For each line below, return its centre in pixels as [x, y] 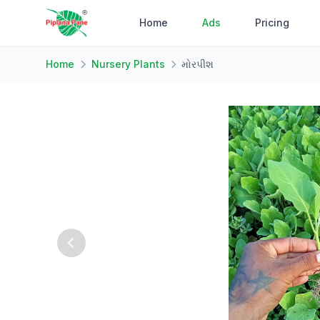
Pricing [272, 22]
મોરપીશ [197, 64]
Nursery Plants [128, 64]
